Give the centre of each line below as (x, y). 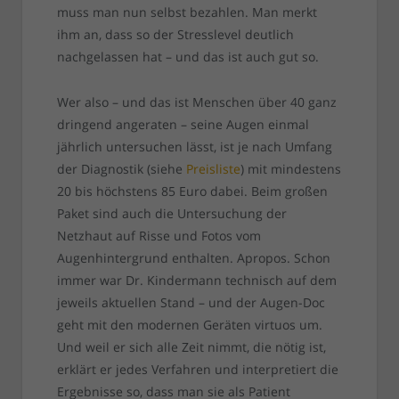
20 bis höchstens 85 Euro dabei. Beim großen (192, 191)
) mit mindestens (290, 169)
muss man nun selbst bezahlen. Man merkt (187, 12)
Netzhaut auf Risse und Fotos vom (159, 236)
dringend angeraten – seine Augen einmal (183, 125)
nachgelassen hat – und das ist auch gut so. (187, 57)
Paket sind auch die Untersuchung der (171, 214)
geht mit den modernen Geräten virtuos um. (189, 325)
